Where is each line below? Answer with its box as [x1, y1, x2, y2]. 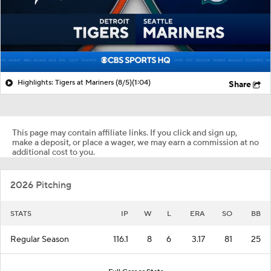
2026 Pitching [10, 178, 71, 191]
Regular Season [10, 233, 69, 245]
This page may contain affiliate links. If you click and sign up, [12, 127, 237, 139]
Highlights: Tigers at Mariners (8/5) [18, 77, 132, 87]
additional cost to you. [12, 146, 95, 158]
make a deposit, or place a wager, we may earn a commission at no [12, 137, 259, 148]
